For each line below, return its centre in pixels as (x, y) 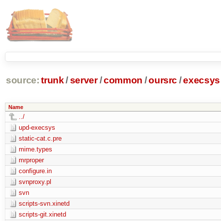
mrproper (31, 160)
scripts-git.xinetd (42, 214)
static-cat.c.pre (40, 138)
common (123, 80)
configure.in (35, 171)
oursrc (163, 80)
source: (22, 80)
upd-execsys (37, 127)
